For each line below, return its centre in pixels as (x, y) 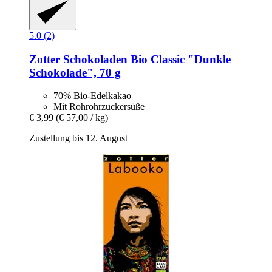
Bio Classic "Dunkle (179, 59)
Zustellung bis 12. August (78, 138)
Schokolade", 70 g (75, 72)
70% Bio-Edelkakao (92, 96)
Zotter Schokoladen (78, 59)
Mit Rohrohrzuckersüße (99, 107)
